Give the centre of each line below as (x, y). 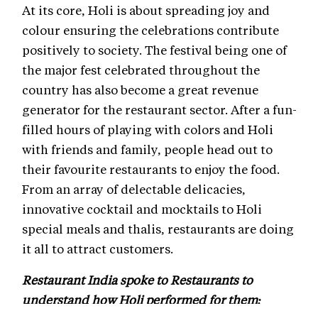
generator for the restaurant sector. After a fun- (159, 110)
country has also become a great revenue (140, 90)
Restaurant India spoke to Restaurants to (137, 280)
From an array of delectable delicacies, (134, 189)
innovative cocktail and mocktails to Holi (142, 209)
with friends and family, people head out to (147, 149)
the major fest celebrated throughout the (141, 70)
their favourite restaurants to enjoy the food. (151, 169)
